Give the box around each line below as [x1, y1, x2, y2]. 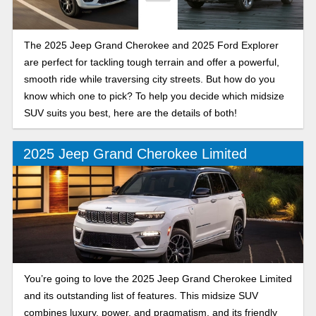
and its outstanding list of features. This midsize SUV [23, 289, 258, 301]
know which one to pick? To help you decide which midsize [23, 90, 284, 102]
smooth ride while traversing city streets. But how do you [23, 73, 275, 85]
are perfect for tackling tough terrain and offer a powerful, [23, 56, 279, 68]
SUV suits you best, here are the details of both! [23, 107, 237, 119]
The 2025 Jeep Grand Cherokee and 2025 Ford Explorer [23, 39, 279, 51]
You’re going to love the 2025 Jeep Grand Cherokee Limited [23, 272, 292, 284]
